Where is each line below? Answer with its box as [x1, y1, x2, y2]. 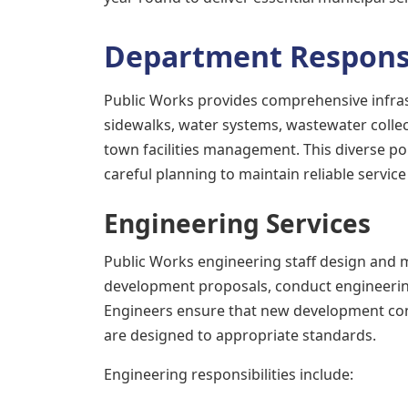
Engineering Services [104, 206, 371, 240]
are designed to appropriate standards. [104, 325, 376, 345]
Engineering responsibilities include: [104, 364, 353, 384]
